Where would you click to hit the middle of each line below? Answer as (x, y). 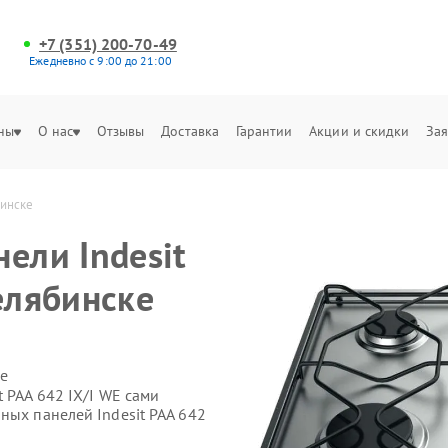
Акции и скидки (359, 131)
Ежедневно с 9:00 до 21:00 (100, 60)
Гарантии (264, 131)
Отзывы (120, 131)
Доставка (190, 131)
